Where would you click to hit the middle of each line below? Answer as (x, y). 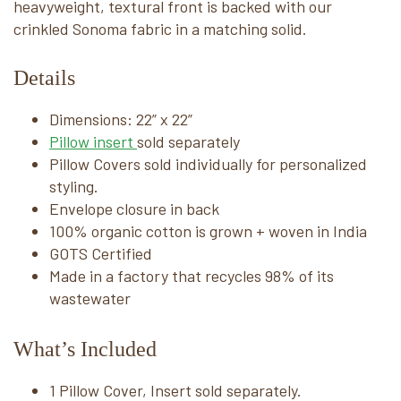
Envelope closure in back (134, 208)
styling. (74, 186)
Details (44, 77)
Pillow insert (93, 141)
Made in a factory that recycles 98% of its (192, 275)
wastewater (90, 298)
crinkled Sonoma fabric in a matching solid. (160, 28)
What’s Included (85, 349)
